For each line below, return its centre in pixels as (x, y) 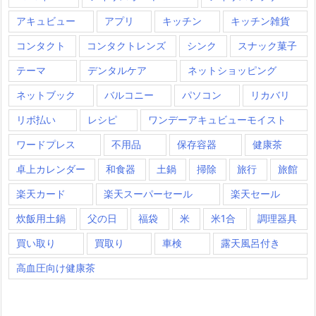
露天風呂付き (250, 243)
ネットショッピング (232, 71)
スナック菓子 (267, 46)
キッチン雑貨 (260, 21)
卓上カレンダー (51, 169)
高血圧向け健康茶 (56, 268)
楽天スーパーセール (148, 194)
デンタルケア (117, 71)
